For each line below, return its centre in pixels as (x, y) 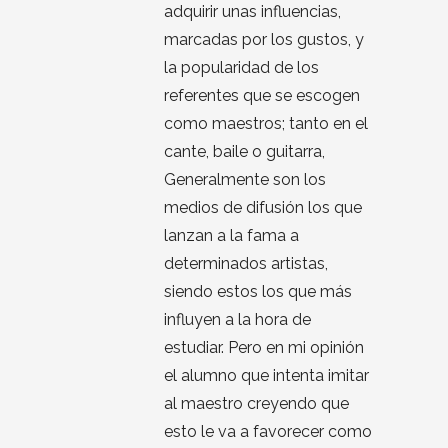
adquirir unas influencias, (252, 12)
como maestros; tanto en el (266, 124)
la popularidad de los (241, 68)
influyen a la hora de (237, 320)
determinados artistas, (246, 264)
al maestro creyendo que (256, 404)
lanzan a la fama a (231, 236)
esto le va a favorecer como (268, 432)
